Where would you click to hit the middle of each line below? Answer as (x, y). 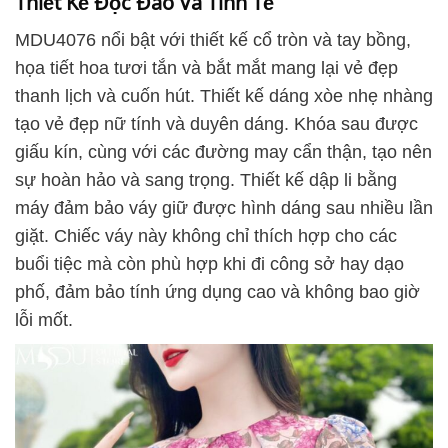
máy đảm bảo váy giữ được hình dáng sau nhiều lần (224, 208)
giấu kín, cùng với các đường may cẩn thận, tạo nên (223, 152)
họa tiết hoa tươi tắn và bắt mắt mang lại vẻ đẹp (206, 68)
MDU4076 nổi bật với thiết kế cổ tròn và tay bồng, (213, 40)
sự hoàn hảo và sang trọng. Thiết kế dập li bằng (206, 180)
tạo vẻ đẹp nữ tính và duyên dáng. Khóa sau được (216, 124)
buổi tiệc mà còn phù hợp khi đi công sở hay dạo (209, 264)
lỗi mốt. (44, 320)
